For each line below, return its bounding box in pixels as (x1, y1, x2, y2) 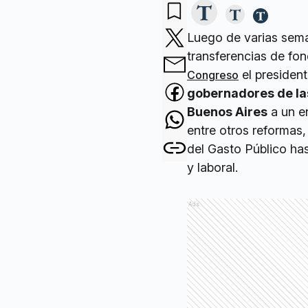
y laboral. (187, 160, 238, 175)
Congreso (187, 68, 239, 82)
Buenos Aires (187, 104, 267, 120)
